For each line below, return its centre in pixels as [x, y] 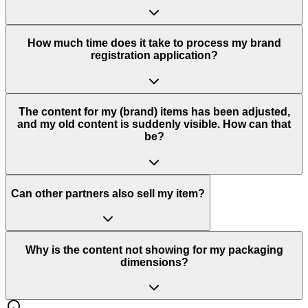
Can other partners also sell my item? [108, 193]
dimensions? [154, 262]
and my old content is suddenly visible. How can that [154, 124]
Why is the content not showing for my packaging [154, 250]
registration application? [154, 56]
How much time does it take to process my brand [154, 43]
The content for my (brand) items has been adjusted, [154, 112]
